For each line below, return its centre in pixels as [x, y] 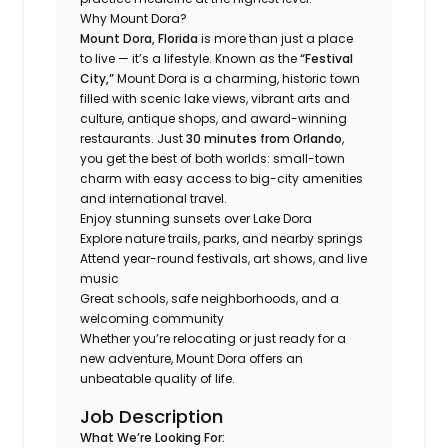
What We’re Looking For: [153, 437]
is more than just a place [276, 38]
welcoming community [154, 318]
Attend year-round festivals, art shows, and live [224, 258]
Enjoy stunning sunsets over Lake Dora [198, 218]
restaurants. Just [133, 138]
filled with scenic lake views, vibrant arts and [215, 98]
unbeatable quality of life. [158, 378]
